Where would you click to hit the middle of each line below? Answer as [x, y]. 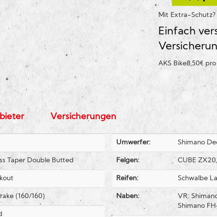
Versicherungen [83, 117]
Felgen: [128, 161]
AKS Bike [172, 64]
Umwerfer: [133, 143]
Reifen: [127, 179]
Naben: [128, 197]
